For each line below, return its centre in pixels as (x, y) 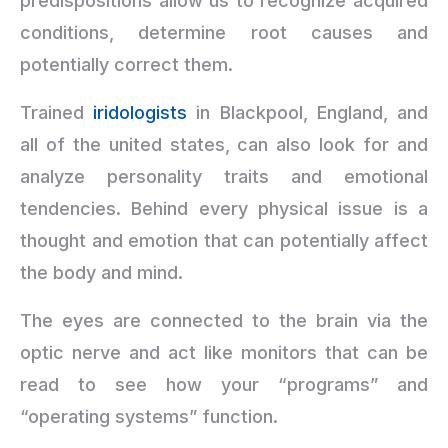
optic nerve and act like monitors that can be (224, 352)
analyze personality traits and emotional (224, 176)
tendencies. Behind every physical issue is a (224, 208)
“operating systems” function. (149, 416)
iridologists (140, 112)
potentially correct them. (126, 64)
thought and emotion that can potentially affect (224, 240)
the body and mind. (101, 272)
